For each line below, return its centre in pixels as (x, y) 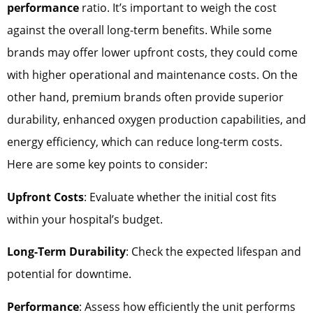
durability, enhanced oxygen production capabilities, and (156, 120)
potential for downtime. (69, 274)
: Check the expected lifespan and (213, 252)
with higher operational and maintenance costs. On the (152, 75)
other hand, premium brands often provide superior (145, 97)
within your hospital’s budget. (85, 219)
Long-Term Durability (66, 252)
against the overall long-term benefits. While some (139, 30)
